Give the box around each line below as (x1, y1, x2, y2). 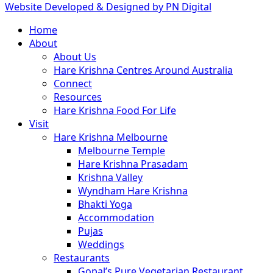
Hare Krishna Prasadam (78, 157, 188, 171)
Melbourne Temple (78, 144, 165, 158)
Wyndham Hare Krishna (78, 184, 188, 198)
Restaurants (54, 251, 110, 265)
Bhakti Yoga (78, 197, 132, 211)
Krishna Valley (78, 171, 143, 185)
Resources (54, 90, 102, 104)
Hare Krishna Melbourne (54, 130, 168, 144)
